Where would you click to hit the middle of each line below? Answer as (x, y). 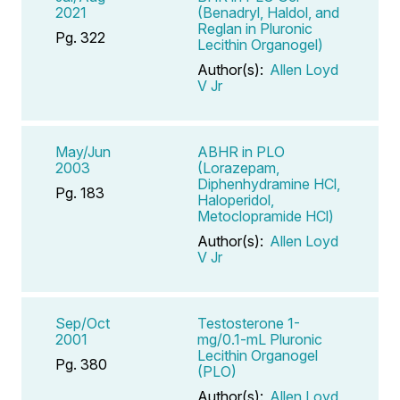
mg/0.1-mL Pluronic (260, 339)
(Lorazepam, (238, 167)
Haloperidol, (236, 200)
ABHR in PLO (241, 151)
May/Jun (83, 151)
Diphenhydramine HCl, (269, 183)
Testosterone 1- (249, 323)
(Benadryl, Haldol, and (268, 12)
